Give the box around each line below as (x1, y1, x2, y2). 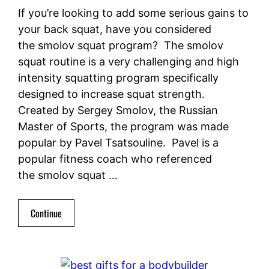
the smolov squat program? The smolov (18, 39, 223, 52)
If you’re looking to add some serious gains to (18, 7, 249, 20)
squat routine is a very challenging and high (18, 55, 239, 68)
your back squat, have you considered (18, 23, 211, 36)
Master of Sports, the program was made (18, 120, 229, 133)
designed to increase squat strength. (18, 88, 208, 101)
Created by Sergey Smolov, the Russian (18, 104, 218, 117)
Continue (31, 206, 62, 221)
